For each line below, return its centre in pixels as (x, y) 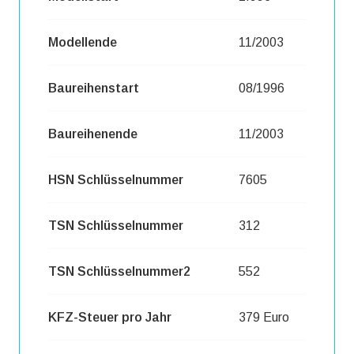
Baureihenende (93, 134)
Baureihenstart (94, 88)
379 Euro (264, 317)
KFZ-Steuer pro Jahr (110, 317)
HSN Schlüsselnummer (116, 179)
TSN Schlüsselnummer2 (119, 271)
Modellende (83, 42)
